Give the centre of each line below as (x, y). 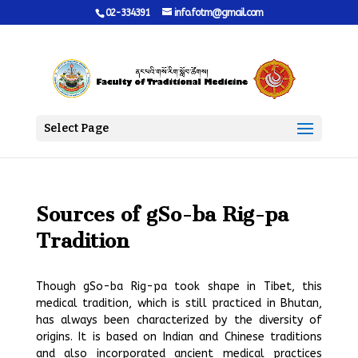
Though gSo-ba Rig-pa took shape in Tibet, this (179, 286)
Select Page (76, 128)
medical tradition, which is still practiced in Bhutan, (179, 303)
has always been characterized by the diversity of (179, 320)
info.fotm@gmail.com (218, 13)
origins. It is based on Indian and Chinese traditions (179, 337)
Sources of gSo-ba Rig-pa (162, 215)
